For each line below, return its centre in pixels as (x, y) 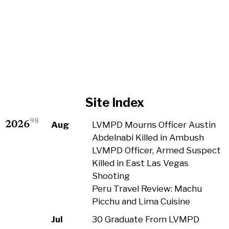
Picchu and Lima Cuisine (141, 201)
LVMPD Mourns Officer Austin (154, 125)
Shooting (111, 176)
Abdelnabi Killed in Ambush (148, 138)
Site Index (114, 102)
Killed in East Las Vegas (140, 163)
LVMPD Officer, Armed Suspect (156, 150)
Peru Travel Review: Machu (147, 189)
